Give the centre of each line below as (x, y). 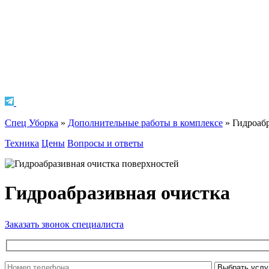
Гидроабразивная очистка (117, 193)
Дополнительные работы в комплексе (145, 122)
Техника (22, 143)
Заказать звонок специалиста (64, 225)
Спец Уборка (32, 122)
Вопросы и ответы (105, 143)
